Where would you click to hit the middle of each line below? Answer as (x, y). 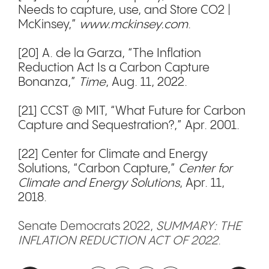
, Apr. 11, (202, 183)
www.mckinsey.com (134, 25)
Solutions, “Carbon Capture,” (98, 169)
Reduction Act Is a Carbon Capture (114, 68)
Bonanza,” (48, 82)
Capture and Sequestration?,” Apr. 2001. (129, 125)
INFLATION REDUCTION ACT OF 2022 (118, 241)
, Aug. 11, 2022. (148, 82)
